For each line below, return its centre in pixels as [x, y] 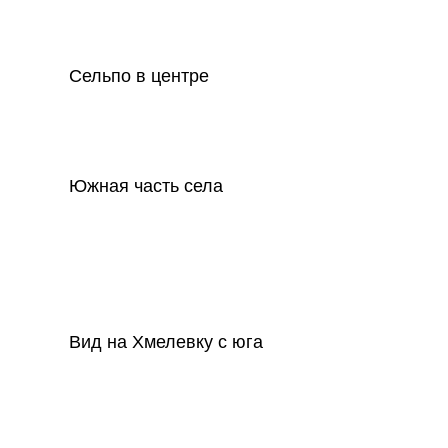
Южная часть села [146, 184]
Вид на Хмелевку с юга [166, 340]
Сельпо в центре [139, 74]
